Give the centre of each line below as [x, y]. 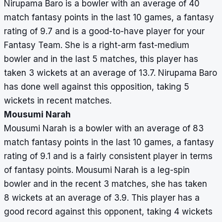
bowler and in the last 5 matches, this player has [101, 59]
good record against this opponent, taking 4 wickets [108, 212]
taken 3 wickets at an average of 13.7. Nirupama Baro [111, 73]
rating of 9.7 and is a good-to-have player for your [104, 31]
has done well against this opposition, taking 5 [97, 87]
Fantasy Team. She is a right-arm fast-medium [97, 45]
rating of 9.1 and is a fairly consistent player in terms [108, 156]
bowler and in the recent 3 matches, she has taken [106, 184]
